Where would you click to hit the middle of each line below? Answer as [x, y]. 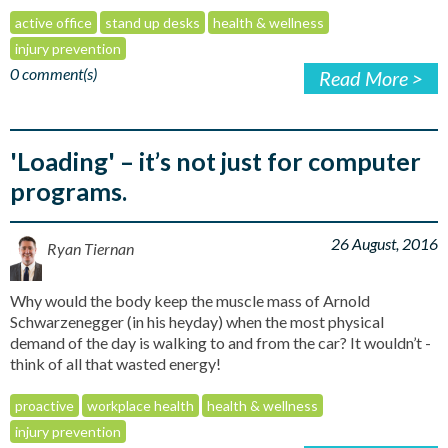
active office [53, 22]
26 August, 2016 [384, 243]
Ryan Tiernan [90, 248]
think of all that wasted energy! [115, 363]
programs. [68, 190]
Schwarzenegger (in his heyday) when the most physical [197, 321]
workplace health [140, 405]
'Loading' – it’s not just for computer [215, 160]
